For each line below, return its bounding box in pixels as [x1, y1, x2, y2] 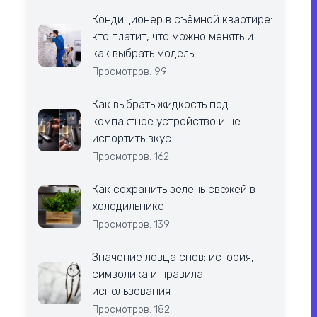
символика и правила [91, 267, 203, 281]
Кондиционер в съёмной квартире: [91, 13, 272, 26]
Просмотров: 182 [91, 304, 170, 316]
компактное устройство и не [91, 115, 241, 128]
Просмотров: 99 [91, 66, 167, 78]
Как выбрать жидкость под [91, 98, 229, 111]
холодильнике [91, 200, 164, 213]
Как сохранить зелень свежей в [91, 183, 255, 196]
